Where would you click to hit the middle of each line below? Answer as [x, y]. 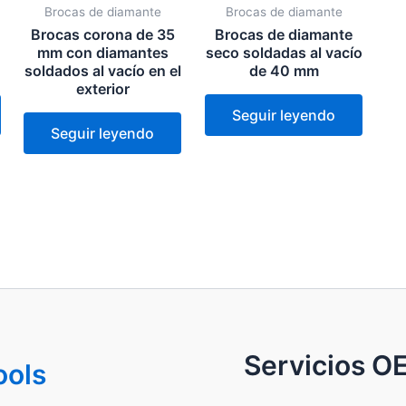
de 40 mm [284, 71]
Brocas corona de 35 [102, 35]
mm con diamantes [102, 53]
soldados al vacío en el [102, 71]
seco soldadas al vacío [284, 53]
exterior [102, 89]
